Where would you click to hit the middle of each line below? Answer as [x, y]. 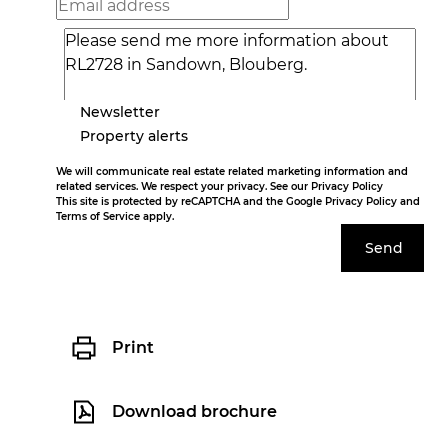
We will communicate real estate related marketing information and [232, 171]
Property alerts [134, 135]
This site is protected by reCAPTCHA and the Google [190, 201]
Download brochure [194, 411]
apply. [157, 216]
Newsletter [120, 111]
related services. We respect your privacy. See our [183, 186]
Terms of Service [98, 216]
